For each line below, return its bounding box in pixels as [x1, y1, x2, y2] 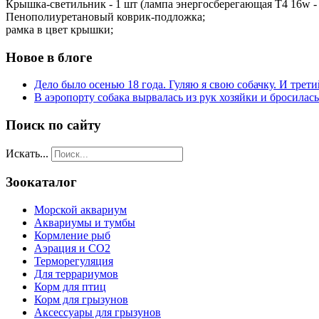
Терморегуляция [34, 255, 113, 268]
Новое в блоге [6, 49, 92, 65]
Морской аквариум [34, 204, 127, 216]
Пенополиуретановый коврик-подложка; [6, 10, 205, 23]
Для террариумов [34, 268, 118, 281]
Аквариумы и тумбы [34, 216, 135, 229]
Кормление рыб [34, 229, 110, 242]
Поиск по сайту [6, 117, 101, 132]
